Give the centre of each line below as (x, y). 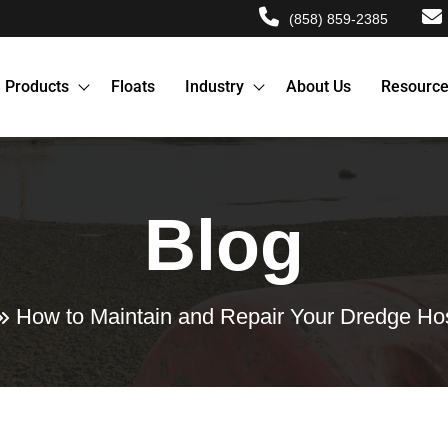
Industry (214, 86)
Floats (132, 86)
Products (36, 86)
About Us (318, 86)
